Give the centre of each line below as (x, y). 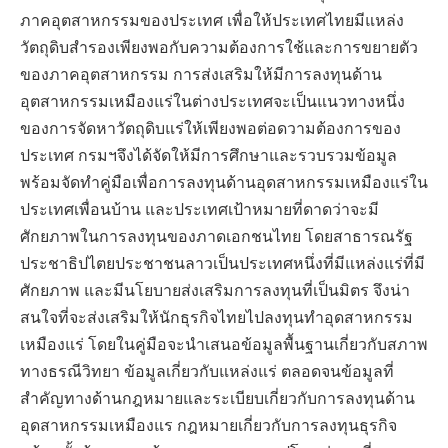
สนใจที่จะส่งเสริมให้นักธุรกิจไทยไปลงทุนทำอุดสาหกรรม (216, 316)
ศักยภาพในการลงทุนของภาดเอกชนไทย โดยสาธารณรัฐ (216, 235)
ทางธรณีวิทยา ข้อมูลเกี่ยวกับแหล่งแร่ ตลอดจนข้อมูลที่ (207, 370)
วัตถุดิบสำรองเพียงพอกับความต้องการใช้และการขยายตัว (219, 46)
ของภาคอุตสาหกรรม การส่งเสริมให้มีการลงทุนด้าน (201, 73)
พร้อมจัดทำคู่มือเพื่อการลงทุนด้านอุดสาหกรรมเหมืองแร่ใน (224, 181)
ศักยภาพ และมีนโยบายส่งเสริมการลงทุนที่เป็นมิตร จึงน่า (215, 289)
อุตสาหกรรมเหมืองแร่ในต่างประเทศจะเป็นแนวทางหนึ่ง (212, 100)
